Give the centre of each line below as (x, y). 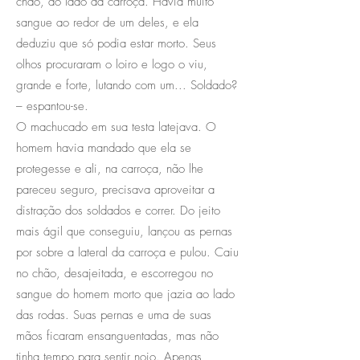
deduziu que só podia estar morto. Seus (116, 43)
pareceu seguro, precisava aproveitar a (115, 189)
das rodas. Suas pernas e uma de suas (114, 315)
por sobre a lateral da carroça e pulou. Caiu (127, 252)
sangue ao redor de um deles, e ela (107, 22)
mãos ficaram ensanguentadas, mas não (117, 335)
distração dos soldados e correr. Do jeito (118, 210)
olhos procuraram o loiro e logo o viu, (112, 64)
